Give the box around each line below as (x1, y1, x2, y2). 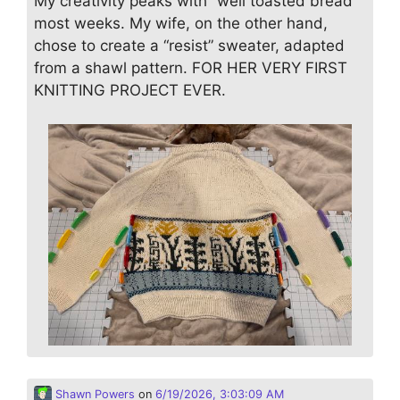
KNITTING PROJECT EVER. (34, 80, 226, 99)
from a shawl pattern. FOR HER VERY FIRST (34, 58, 347, 77)
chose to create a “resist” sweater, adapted (34, 36, 345, 54)
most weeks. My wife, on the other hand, (34, 13, 328, 32)
